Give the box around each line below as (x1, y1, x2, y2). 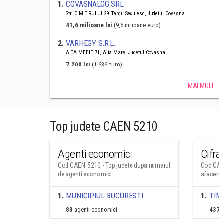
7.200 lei (66, 61, 90, 68)
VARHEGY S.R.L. (66, 39, 115, 48)
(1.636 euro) (92, 61, 122, 68)
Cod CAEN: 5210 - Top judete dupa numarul (58, 161, 170, 169)
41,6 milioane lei (66, 22, 112, 29)
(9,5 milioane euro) (114, 22, 161, 29)
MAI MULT (188, 82, 214, 89)
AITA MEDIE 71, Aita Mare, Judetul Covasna (66, 49, 165, 56)
